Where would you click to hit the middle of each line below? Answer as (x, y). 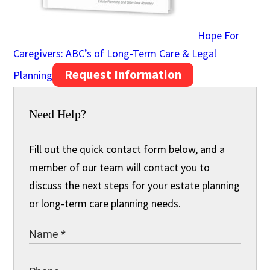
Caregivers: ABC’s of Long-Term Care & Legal (115, 53)
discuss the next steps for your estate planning (135, 185)
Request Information (123, 74)
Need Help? (58, 114)
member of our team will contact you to (120, 167)
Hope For (219, 35)
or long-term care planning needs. (105, 203)
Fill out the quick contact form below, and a (127, 149)
